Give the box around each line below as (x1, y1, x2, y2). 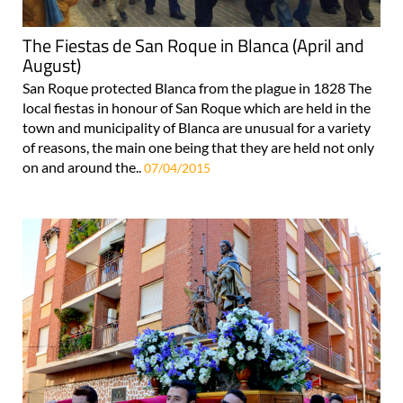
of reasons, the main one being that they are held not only (22, 138, 374, 156)
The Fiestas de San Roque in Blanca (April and (22, 31, 364, 59)
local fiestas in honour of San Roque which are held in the (22, 98, 371, 116)
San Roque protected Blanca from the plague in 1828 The (22, 78, 372, 96)
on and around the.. (22, 157, 144, 175)
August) (22, 50, 81, 79)
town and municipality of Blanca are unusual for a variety (22, 118, 371, 136)
